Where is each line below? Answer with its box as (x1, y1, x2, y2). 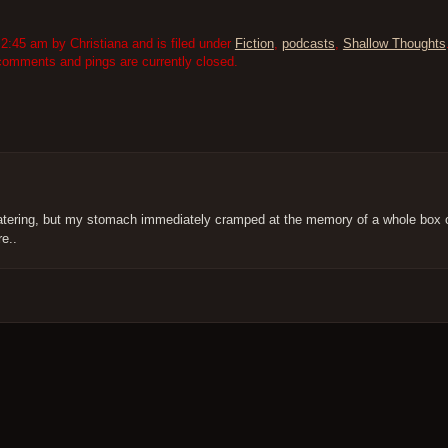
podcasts (281, 36, 335, 52)
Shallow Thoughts (342, 36, 446, 52)
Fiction (234, 36, 274, 52)
